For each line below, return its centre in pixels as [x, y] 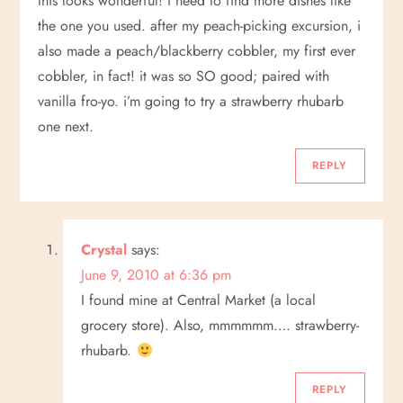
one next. [66, 126]
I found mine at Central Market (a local [199, 300]
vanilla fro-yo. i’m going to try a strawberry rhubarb [191, 101]
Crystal [104, 249]
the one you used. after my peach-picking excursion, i [200, 25]
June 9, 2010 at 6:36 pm [157, 274]
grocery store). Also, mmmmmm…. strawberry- [220, 325]
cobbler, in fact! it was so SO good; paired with [184, 76]
